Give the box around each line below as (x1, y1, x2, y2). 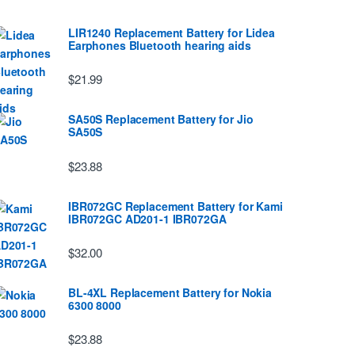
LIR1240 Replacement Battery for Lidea (68, 25, 275, 40)
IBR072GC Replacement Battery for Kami (68, 197, 283, 214)
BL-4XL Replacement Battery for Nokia (68, 284, 272, 300)
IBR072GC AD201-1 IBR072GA (68, 210, 227, 227)
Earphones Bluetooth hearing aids (68, 37, 251, 53)
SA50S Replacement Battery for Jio (68, 111, 254, 128)
